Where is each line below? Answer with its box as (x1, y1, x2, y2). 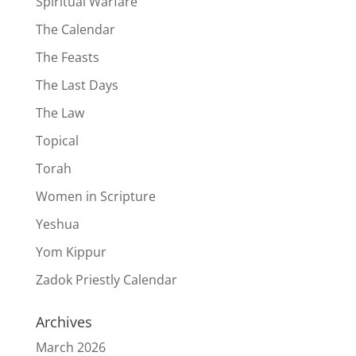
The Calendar (35, 21, 115, 39)
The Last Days (35, 76, 118, 95)
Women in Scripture (35, 188, 156, 206)
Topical (35, 132, 79, 150)
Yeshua (35, 215, 79, 234)
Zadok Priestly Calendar (35, 271, 177, 289)
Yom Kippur (35, 243, 106, 261)
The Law (35, 104, 84, 122)
